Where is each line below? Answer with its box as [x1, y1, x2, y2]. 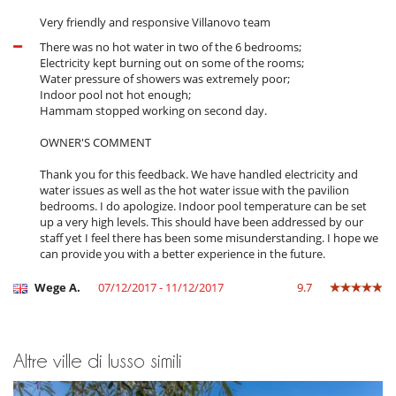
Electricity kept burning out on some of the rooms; [40, 55, 304, 72]
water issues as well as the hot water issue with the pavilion [40, 182, 349, 199]
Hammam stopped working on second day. [40, 103, 267, 119]
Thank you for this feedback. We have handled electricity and [40, 166, 358, 183]
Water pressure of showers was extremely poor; [40, 71, 290, 88]
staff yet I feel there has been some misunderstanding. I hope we [40, 230, 378, 247]
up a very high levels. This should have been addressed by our [40, 214, 363, 231]
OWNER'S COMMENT [40, 134, 151, 151]
